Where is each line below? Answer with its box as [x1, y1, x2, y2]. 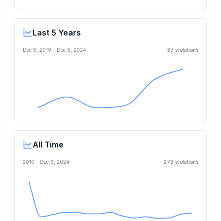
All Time [33, 140, 64, 149]
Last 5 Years [33, 28, 81, 37]
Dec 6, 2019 [23, 47, 51, 53]
